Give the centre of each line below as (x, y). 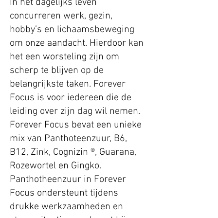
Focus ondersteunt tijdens (64, 193)
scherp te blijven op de (57, 71)
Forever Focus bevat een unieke (76, 125)
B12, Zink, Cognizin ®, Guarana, (73, 153)
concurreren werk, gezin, (61, 16)
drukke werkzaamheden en (66, 207)
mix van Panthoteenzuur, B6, (68, 139)
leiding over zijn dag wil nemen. (75, 112)
